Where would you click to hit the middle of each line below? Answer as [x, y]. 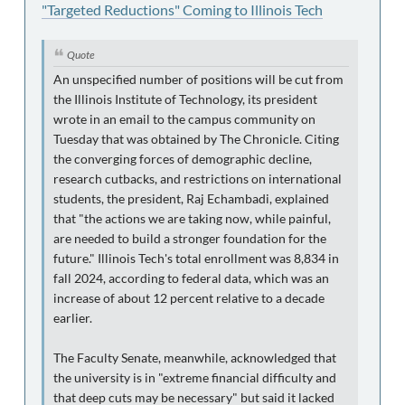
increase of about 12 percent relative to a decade [189, 299]
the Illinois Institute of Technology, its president [185, 100]
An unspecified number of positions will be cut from [198, 80]
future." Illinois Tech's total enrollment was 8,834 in [196, 259]
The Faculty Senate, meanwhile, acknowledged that [195, 358]
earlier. [73, 319]
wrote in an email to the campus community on [184, 120]
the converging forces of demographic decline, [183, 160]
